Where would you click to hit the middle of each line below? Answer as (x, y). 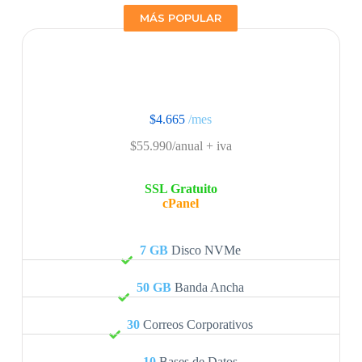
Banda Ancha (207, 287)
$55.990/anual (166, 145)
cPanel (181, 203)
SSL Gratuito (181, 188)
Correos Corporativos (197, 324)
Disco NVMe (204, 250)
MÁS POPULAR (181, 18)
